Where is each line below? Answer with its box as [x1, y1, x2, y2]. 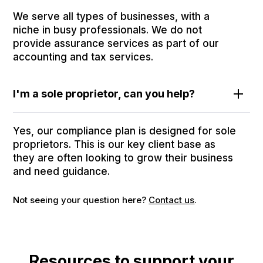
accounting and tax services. [13, 51, 154, 63]
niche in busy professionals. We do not [13, 24, 203, 36]
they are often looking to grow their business [13, 152, 234, 164]
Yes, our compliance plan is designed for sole [13, 125, 237, 137]
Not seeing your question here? [13, 194, 149, 206]
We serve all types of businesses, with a [13, 11, 210, 23]
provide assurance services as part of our [13, 38, 220, 50]
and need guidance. [13, 166, 110, 178]
